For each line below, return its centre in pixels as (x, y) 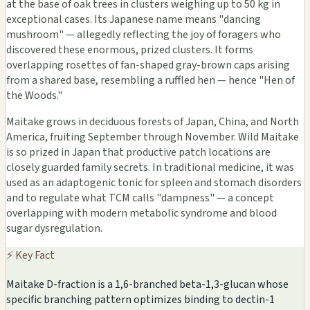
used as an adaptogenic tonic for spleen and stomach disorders (154, 183)
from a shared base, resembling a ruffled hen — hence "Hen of (151, 81)
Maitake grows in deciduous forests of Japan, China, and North (153, 122)
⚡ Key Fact (30, 256)
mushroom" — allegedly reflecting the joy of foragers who (144, 35)
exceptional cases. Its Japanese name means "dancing (134, 20)
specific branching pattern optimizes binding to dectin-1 (140, 300)
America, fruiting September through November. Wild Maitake (153, 137)
